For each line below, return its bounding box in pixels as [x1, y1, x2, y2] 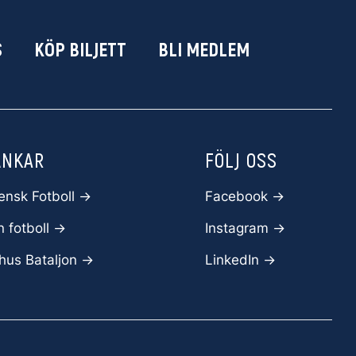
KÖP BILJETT [34, 37, 126, 60]
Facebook [204, 188, 272, 204]
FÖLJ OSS [204, 148, 277, 172]
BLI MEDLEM [158, 37, 250, 60]
